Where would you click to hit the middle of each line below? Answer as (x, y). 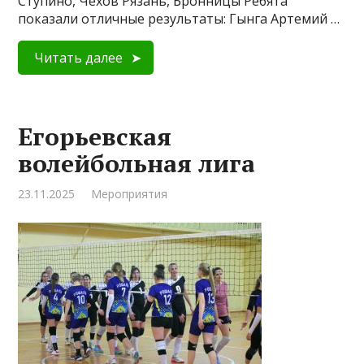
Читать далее (79, 58)
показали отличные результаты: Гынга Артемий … (179, 19)
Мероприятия (130, 194)
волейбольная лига (137, 163)
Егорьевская (95, 136)
